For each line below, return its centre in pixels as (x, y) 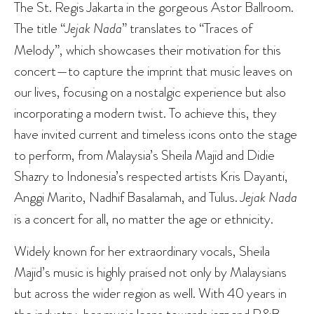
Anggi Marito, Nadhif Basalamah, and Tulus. (127, 197)
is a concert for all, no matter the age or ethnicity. (144, 219)
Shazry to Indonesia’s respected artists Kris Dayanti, (151, 176)
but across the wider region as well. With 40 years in (150, 293)
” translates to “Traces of (187, 28)
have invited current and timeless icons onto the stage (156, 134)
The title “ (40, 28)
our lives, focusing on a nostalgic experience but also (150, 92)
